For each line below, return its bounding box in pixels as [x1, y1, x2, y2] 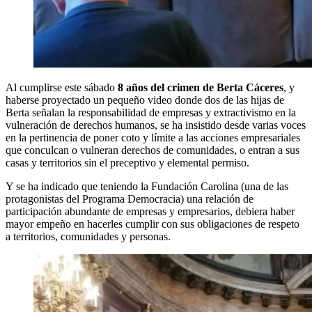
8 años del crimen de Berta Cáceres [118, 81, 283, 94]
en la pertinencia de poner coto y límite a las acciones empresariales [6, 132, 300, 144]
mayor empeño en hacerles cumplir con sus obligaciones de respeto [6, 218, 299, 231]
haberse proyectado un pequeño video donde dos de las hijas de [6, 94, 284, 107]
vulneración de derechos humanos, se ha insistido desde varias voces [6, 119, 306, 132]
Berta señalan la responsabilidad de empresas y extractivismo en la [6, 107, 296, 119]
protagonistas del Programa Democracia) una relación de [6, 193, 253, 205]
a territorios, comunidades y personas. [6, 231, 171, 243]
